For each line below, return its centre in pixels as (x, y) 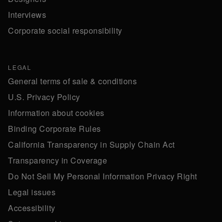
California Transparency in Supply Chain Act (91, 145)
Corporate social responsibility (65, 31)
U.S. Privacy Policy (44, 97)
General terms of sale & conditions (72, 81)
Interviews (27, 15)
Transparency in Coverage (57, 161)
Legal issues (32, 192)
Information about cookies (56, 113)
